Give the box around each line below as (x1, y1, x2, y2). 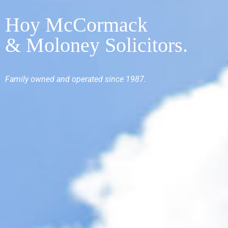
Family (5, 74, 28, 84)
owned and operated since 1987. (28, 74, 146, 84)
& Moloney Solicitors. (5, 34, 188, 57)
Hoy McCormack (5, 13, 148, 37)
